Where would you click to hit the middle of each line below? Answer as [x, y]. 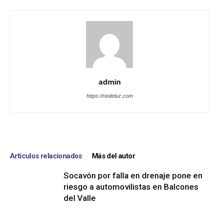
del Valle [80, 198]
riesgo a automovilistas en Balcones [131, 187]
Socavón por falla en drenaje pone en [133, 176]
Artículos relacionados [46, 156]
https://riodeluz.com [109, 96]
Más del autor [113, 156]
